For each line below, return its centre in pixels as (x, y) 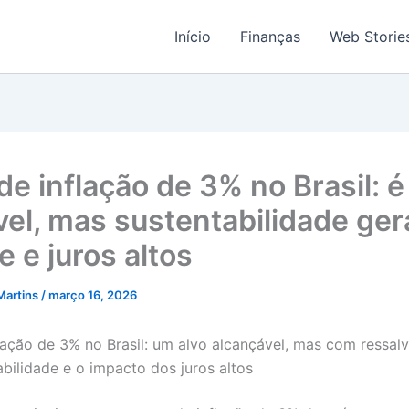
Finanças (270, 37)
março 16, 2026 (93, 295)
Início (193, 37)
